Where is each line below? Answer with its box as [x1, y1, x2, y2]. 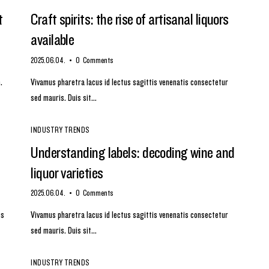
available [31, 27, 74, 48]
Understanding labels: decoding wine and [31, 140, 235, 161]
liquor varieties [31, 160, 103, 181]
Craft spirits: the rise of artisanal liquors [31, 7, 229, 28]
